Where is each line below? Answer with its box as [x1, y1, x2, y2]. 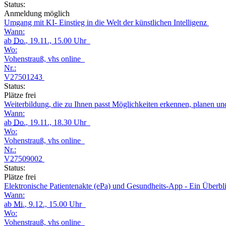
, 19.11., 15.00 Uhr [26, 36, 90, 45]
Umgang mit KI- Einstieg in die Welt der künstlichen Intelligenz [4, 18, 209, 27]
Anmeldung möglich [4, 9, 70, 18]
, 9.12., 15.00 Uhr [25, 199, 86, 208]
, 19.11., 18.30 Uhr [26, 118, 90, 127]
